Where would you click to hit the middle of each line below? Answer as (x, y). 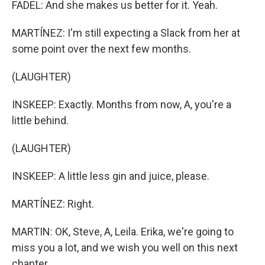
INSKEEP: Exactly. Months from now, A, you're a (122, 104)
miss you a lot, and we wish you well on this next (125, 248)
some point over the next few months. (101, 49)
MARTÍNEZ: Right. (53, 204)
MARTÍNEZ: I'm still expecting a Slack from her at (126, 33)
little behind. (40, 120)
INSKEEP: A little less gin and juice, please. (111, 176)
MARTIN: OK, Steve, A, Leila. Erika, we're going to (123, 232)
